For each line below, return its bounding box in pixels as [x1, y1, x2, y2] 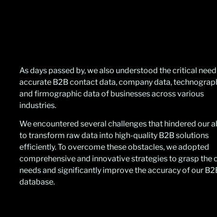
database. [19, 177, 55, 187]
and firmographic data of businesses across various [19, 89, 204, 98]
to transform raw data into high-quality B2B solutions [19, 131, 209, 140]
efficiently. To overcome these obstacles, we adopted [19, 142, 209, 152]
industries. [19, 100, 58, 110]
